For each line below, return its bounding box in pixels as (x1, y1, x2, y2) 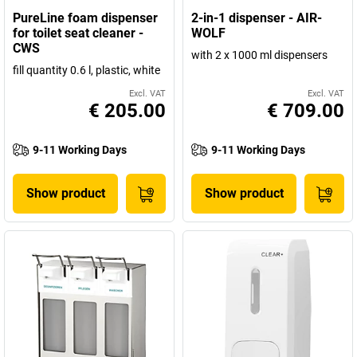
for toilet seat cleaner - (13, 25, 143, 41)
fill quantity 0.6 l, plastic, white (13, 64, 160, 76)
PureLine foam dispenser (13, 10, 158, 25)
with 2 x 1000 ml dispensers (191, 49, 328, 61)
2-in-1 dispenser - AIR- (191, 10, 322, 25)
